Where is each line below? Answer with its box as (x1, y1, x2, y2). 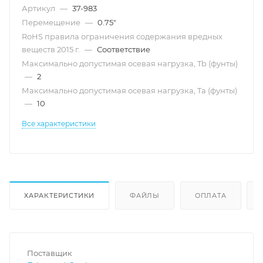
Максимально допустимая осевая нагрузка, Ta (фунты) (22, 86, 237, 95)
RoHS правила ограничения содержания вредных (22, 32, 222, 41)
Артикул (22, 4, 57, 13)
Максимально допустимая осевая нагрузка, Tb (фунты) (22, 59, 238, 68)
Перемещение (22, 18, 82, 27)
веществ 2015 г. (22, 45, 82, 54)
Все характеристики (22, 119, 96, 128)
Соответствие (97, 45, 150, 54)
